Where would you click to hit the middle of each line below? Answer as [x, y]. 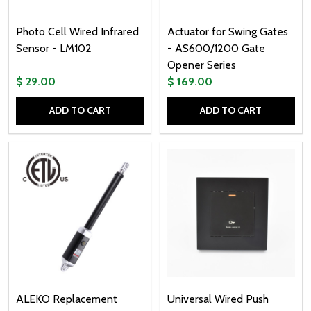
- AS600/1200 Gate [216, 48]
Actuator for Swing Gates [227, 31]
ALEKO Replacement [67, 299]
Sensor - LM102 [54, 48]
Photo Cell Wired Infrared [77, 31]
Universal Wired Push [218, 299]
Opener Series [201, 65]
